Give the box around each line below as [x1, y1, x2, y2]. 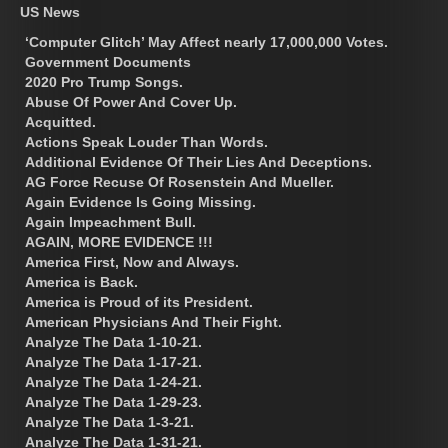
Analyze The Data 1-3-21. [25, 413, 194, 430]
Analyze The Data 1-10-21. [25, 333, 202, 350]
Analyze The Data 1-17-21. [25, 353, 202, 370]
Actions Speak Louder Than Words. [25, 133, 268, 150]
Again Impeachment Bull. [25, 213, 196, 230]
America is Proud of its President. [25, 293, 253, 310]
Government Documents [25, 53, 191, 70]
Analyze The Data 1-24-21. [25, 373, 202, 390]
